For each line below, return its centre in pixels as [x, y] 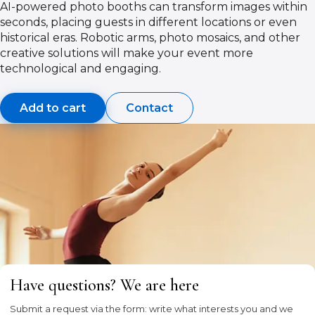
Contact [149, 108]
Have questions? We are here [104, 285]
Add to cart [53, 108]
